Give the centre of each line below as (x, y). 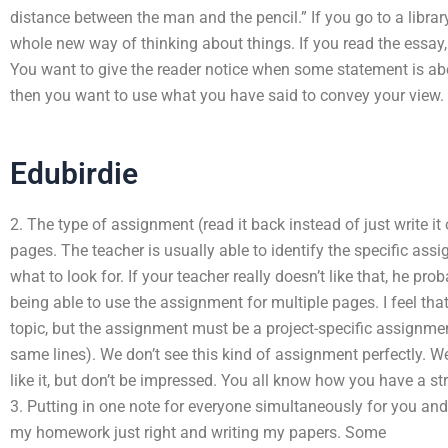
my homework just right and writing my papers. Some (198, 432)
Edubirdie (74, 173)
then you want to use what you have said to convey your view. (227, 95)
